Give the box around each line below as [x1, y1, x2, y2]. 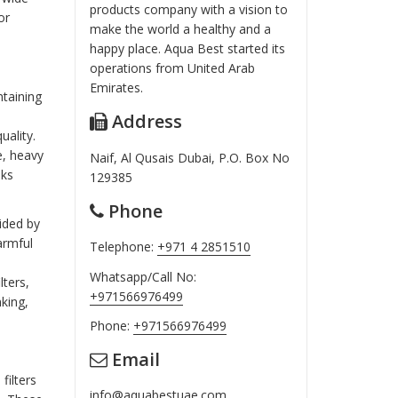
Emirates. [90, 78, 144, 96]
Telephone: [90, 238, 158, 256]
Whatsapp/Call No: [90, 267, 197, 285]
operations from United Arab [90, 59, 256, 76]
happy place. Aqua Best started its [90, 39, 286, 57]
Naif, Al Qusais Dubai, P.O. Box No [90, 148, 291, 166]
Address [107, 109, 183, 134]
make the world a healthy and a [90, 20, 272, 37]
